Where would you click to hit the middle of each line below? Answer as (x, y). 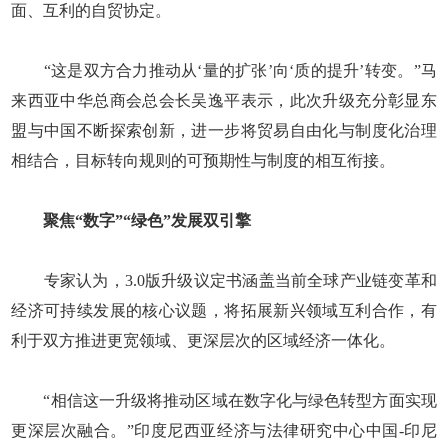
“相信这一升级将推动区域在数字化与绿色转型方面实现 (224, 400)
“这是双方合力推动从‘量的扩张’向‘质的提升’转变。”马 (224, 70)
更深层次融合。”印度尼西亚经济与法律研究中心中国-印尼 (224, 430)
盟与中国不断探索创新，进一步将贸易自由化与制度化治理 (224, 130)
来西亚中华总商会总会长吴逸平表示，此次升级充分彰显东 (224, 100)
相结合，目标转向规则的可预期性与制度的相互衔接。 (203, 160)
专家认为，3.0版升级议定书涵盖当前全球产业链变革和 (224, 280)
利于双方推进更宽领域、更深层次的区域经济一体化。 (203, 340)
